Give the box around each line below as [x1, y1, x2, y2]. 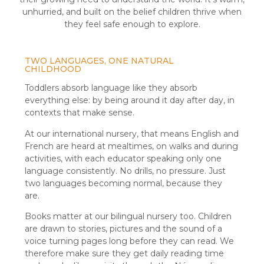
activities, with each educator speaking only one [25, 153, 222, 164]
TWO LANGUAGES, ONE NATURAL [25, 55, 174, 67]
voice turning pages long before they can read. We [25, 235, 235, 246]
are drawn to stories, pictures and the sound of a [25, 223, 223, 234]
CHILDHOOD [25, 64, 82, 75]
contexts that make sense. [25, 107, 135, 118]
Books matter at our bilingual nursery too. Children [25, 210, 232, 222]
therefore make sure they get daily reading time [25, 247, 225, 259]
